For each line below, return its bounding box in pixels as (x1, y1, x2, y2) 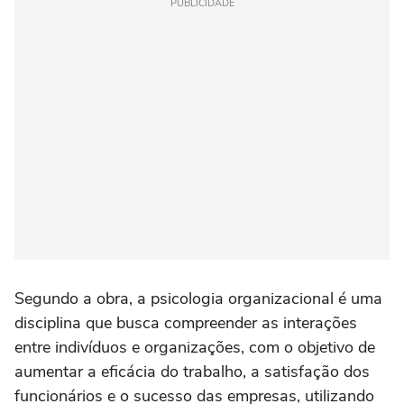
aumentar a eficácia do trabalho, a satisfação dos (14, 361, 370, 383)
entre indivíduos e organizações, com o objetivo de (14, 336, 375, 359)
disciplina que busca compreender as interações (14, 312, 357, 335)
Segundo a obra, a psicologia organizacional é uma (14, 288, 382, 310)
